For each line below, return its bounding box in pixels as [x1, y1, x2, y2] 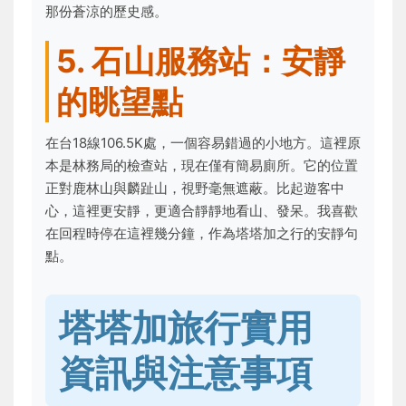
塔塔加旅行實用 [59, 305, 313, 350]
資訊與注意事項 [59, 351, 313, 395]
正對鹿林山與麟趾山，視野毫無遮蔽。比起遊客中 [45, 179, 344, 197]
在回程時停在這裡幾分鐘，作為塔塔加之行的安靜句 [45, 225, 358, 242]
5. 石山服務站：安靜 [56, 42, 345, 80]
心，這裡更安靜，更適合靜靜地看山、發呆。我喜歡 [45, 202, 358, 219]
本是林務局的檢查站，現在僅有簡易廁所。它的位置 [45, 157, 358, 174]
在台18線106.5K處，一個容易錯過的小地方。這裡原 [45, 134, 361, 151]
